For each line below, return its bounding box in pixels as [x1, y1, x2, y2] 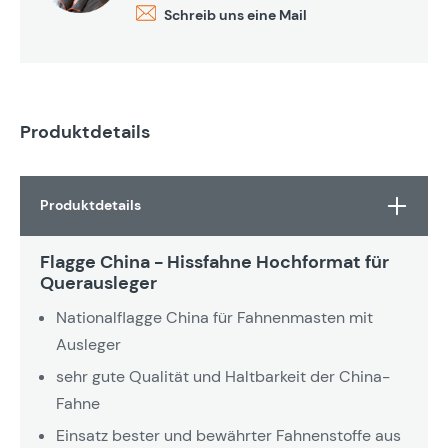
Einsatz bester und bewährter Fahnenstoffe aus [56, 424, 401, 446]
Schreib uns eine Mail [164, 6, 307, 25]
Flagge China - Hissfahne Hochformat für [40, 249, 389, 274]
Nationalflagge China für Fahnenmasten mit [56, 306, 373, 328]
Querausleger [40, 270, 157, 295]
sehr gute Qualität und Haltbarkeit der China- [56, 365, 390, 387]
